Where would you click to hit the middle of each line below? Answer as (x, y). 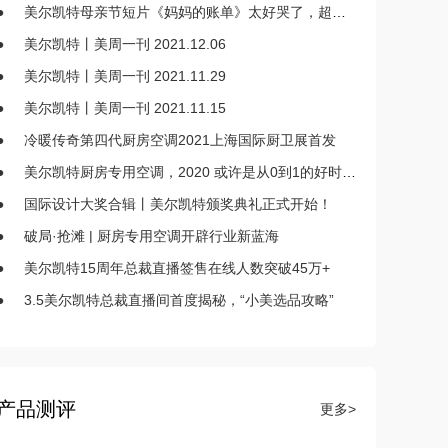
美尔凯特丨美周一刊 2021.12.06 (125, 44)
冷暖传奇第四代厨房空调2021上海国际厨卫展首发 (180, 140)
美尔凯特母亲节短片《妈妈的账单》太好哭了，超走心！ (178, 12)
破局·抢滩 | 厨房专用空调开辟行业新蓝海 (151, 236)
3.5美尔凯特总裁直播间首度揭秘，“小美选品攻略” (179, 300)
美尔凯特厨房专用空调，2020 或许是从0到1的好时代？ (183, 172)
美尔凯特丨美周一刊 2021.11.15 (125, 108)
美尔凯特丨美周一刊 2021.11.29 (125, 76)
